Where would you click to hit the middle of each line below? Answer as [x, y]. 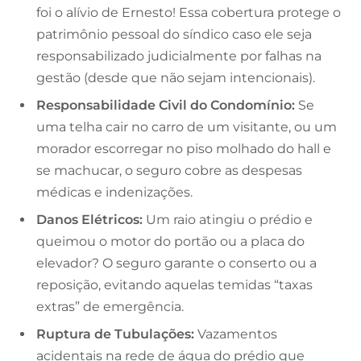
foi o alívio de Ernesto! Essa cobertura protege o [189, 13]
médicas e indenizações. [114, 193]
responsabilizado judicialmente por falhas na [179, 56]
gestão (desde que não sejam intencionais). [176, 78]
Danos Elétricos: [89, 220]
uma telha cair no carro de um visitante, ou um [187, 127]
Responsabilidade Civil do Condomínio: [166, 106]
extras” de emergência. [110, 307]
